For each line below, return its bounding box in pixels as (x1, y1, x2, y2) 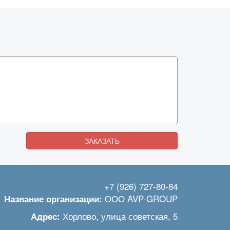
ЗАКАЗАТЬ (84, 136, 120, 146)
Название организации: (4, 193, 102, 205)
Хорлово (63, 209, 96, 222)
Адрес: (31, 210, 60, 222)
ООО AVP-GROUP (105, 192, 178, 205)
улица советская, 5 (101, 209, 178, 222)
